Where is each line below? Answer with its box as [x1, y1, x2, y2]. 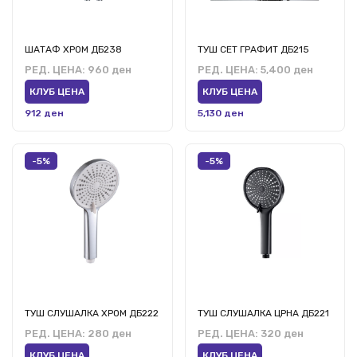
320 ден [257, 327, 304, 339]
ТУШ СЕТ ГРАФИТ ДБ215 [197, 44, 309, 56]
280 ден [85, 327, 131, 339]
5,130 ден [197, 108, 244, 120]
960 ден [85, 64, 131, 76]
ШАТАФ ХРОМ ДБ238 [25, 44, 122, 56]
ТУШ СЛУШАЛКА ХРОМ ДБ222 [25, 307, 159, 319]
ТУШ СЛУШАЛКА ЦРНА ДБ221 [197, 307, 329, 319]
